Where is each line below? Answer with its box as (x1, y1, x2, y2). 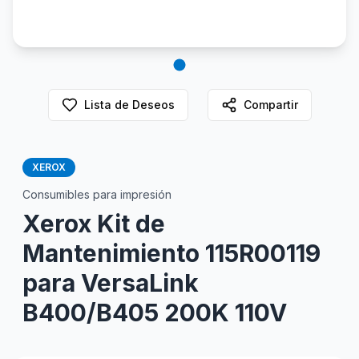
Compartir (243, 98, 298, 111)
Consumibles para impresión (22, 188, 171, 201)
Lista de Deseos (83, 98, 175, 111)
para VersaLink (22, 268, 199, 297)
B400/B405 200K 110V (22, 298, 287, 327)
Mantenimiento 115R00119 (22, 239, 321, 268)
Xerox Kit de (22, 209, 165, 238)
